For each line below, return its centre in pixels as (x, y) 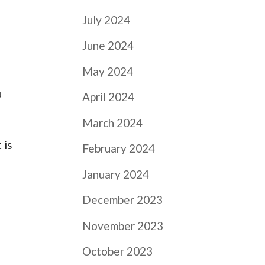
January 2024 (116, 174)
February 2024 (119, 148)
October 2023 (118, 251)
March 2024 (113, 122)
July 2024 (106, 20)
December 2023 (123, 200)
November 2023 (123, 225)
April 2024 (109, 97)
